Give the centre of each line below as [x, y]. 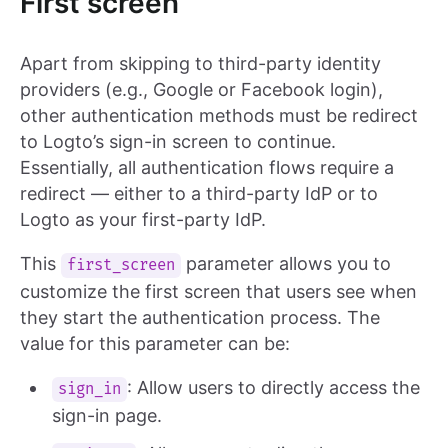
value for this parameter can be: [155, 344]
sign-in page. [107, 416]
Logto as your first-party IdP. [143, 220]
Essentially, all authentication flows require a [207, 168]
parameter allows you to [286, 264]
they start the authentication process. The [200, 318]
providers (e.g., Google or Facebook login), [201, 90]
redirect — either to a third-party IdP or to [199, 194]
